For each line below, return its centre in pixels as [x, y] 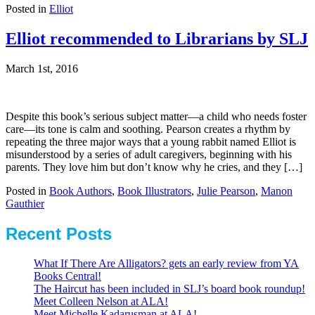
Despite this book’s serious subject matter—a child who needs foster [156, 116]
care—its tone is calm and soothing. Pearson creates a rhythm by [148, 129]
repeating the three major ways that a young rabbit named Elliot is [151, 141]
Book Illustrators [154, 191]
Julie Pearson [226, 191]
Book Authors [81, 191]
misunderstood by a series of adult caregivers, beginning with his [149, 154]
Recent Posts [59, 233]
